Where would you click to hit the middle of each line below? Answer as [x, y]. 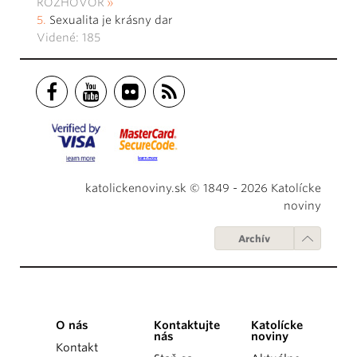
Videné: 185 [69, 38]
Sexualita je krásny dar [111, 20]
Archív [254, 239]
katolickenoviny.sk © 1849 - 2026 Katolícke [203, 188]
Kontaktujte [186, 326]
